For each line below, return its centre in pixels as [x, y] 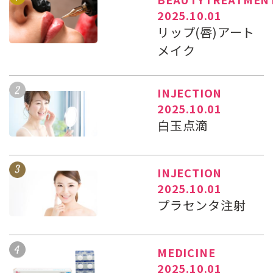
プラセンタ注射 [202, 205]
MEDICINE [186, 253]
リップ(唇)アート [206, 32]
